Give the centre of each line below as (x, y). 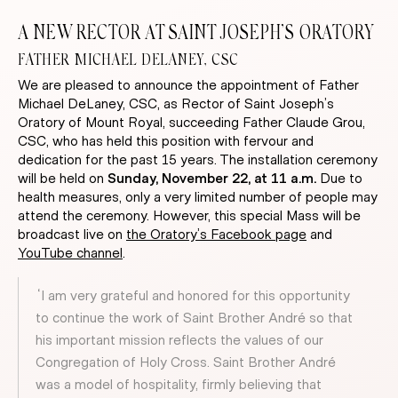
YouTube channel (70, 254)
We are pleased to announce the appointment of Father (188, 86)
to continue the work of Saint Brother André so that (194, 318)
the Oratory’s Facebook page (216, 235)
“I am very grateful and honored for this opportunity (193, 296)
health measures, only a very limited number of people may (198, 198)
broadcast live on (72, 235)
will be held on (63, 179)
